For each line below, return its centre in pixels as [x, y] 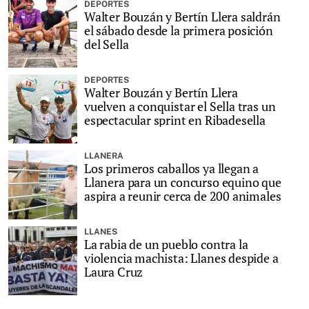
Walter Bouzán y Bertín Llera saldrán [182, 17]
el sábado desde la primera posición [179, 30]
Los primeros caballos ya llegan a [172, 168]
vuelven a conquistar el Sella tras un [180, 106]
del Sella [107, 44]
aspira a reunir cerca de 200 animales [183, 196]
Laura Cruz [114, 272]
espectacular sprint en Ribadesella [175, 120]
